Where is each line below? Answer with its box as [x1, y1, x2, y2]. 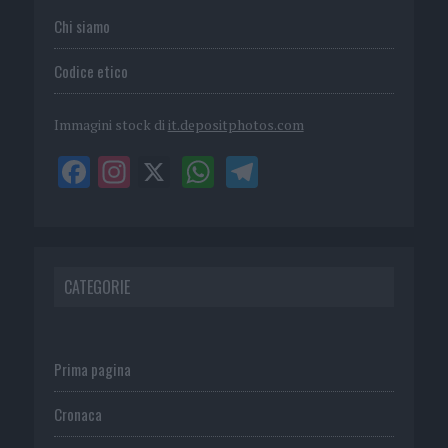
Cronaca [53, 402, 102, 425]
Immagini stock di [53, 114, 168, 134]
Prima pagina [53, 357, 131, 380]
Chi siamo [53, 14, 110, 37]
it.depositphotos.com [167, 114, 304, 134]
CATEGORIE [63, 274, 130, 299]
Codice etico [53, 59, 128, 82]
